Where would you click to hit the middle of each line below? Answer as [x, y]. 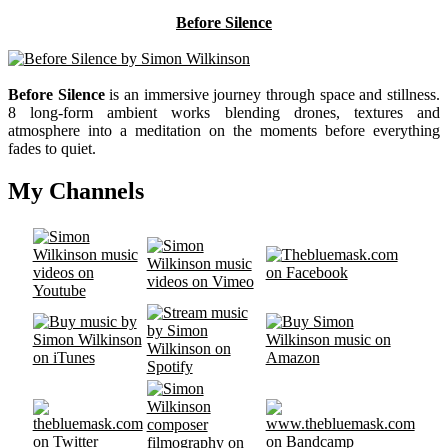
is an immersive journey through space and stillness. [272, 95]
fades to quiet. [52, 149]
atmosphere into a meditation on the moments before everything [224, 131]
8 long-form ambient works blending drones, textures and [224, 113]
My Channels [76, 191]
